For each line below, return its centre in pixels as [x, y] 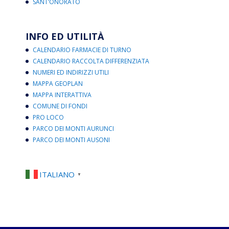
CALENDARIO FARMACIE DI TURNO [82, 50]
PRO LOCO [48, 117]
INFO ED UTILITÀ [64, 36]
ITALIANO [57, 174]
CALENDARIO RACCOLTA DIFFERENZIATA [91, 61]
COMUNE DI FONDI [60, 106]
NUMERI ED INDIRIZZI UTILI [71, 72]
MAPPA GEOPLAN [58, 83]
